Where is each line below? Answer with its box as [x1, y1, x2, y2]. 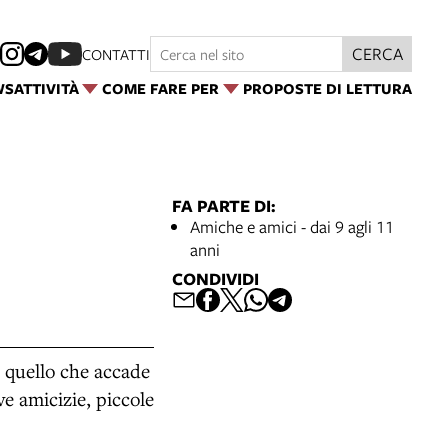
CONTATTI [82, 44, 150, 64]
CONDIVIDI [172, 266, 259, 290]
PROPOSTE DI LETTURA [243, 78, 412, 99]
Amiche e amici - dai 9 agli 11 [190, 214, 394, 238]
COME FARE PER [102, 78, 220, 99]
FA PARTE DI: [172, 193, 276, 217]
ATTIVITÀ [13, 78, 79, 99]
